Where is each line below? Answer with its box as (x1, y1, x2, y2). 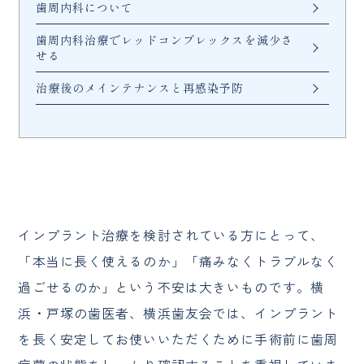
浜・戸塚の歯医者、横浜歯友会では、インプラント (18, 303, 339, 323)
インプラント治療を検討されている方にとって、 (18, 225, 325, 245)
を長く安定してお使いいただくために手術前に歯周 (18, 329, 339, 349)
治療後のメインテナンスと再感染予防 (35, 80, 245, 97)
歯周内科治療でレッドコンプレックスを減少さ (35, 32, 294, 49)
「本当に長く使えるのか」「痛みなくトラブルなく (18, 251, 339, 271)
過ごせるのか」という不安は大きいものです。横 (18, 277, 325, 297)
